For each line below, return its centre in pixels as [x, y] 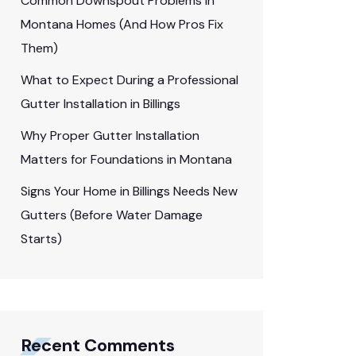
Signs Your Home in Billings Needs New [129, 191]
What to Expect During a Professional [130, 80]
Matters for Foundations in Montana [126, 159]
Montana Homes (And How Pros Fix [122, 24]
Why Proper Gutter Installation [110, 135]
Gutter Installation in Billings [101, 104]
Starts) [41, 239]
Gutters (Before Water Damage [112, 215]
